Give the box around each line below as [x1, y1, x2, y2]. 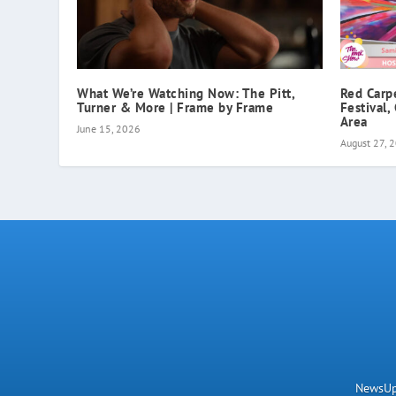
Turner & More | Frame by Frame [77, 99, 274, 117]
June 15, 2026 [77, 122, 141, 136]
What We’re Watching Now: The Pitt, [77, 85, 295, 103]
